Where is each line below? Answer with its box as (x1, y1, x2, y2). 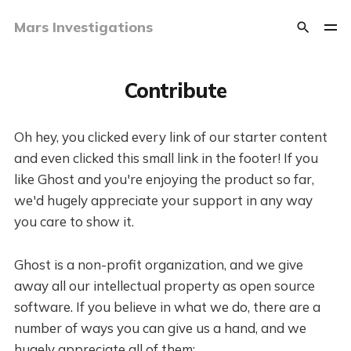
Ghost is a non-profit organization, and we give (13, 256, 303, 273)
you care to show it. (13, 213, 134, 230)
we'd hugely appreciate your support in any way (13, 192, 313, 208)
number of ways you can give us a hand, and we (13, 320, 306, 336)
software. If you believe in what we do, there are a (13, 299, 320, 315)
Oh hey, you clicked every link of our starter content (13, 128, 327, 145)
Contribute (125, 78, 226, 103)
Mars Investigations (13, 18, 153, 36)
